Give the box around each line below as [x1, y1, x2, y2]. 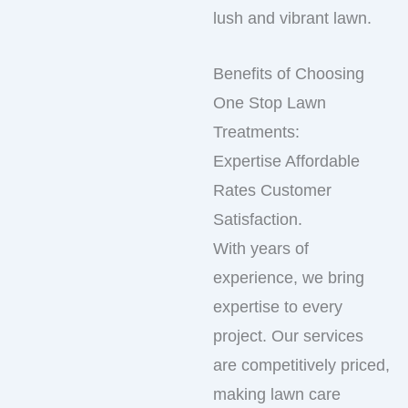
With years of [213, 239, 309, 258]
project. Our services [213, 326, 363, 345]
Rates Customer [213, 180, 331, 199]
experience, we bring [213, 268, 364, 287]
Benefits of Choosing [213, 64, 364, 83]
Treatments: [213, 122, 300, 141]
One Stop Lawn [213, 93, 326, 112]
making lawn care [213, 384, 341, 403]
